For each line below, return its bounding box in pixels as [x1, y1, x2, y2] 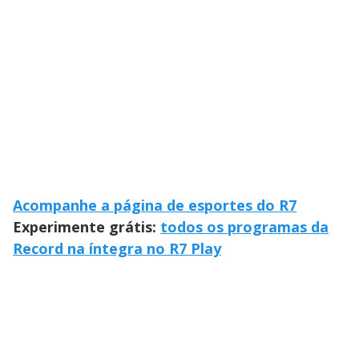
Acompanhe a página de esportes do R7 [13, 195, 296, 215]
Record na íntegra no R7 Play [13, 238, 221, 258]
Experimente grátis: [13, 216, 160, 236]
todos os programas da [160, 216, 329, 236]
